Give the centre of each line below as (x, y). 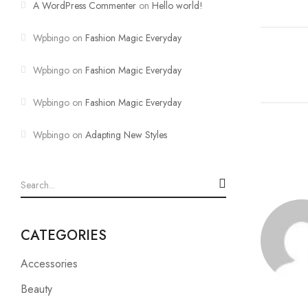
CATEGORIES (64, 235)
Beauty (36, 289)
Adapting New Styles (126, 135)
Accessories (49, 264)
